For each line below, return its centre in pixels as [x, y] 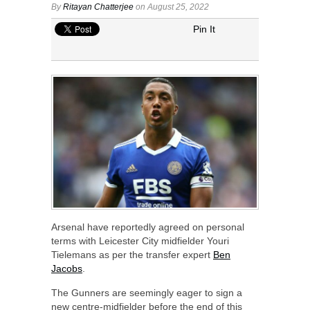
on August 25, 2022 [171, 7]
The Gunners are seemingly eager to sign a [147, 293]
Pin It [204, 29]
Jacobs [67, 269]
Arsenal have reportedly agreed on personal [148, 227]
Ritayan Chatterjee [98, 7]
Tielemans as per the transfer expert [132, 255]
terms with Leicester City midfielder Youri [140, 241]
